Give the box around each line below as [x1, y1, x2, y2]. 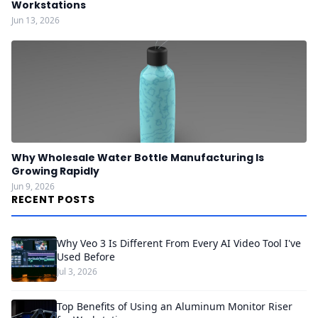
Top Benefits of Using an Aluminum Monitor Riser [57, 300, 292, 313]
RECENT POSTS [11, 192, 95, 207]
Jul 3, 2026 [57, 265, 97, 278]
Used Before [57, 250, 115, 263]
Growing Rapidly [11, 164, 99, 178]
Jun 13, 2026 [11, 14, 60, 26]
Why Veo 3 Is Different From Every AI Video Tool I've [57, 236, 301, 250]
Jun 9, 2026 [11, 180, 55, 192]
